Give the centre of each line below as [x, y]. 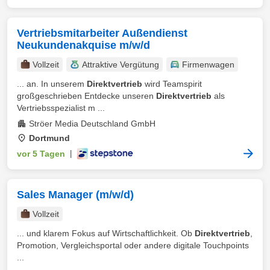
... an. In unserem [52, 84]
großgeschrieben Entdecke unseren [86, 96]
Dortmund [49, 138]
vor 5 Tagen [41, 154]
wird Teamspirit [172, 84]
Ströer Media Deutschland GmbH [92, 124]
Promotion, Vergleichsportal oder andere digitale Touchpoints [133, 245]
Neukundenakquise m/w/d [83, 45]
